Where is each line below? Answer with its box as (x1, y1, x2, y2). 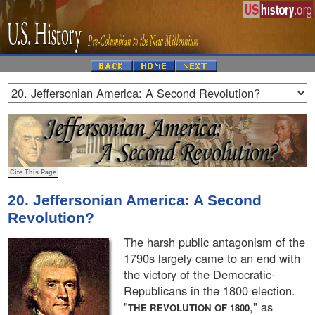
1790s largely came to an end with (124, 250, 300, 267)
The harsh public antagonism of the (124, 233, 305, 251)
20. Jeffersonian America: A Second (8, 192, 262, 210)
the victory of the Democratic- (124, 266, 275, 283)
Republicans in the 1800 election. (124, 282, 295, 300)
